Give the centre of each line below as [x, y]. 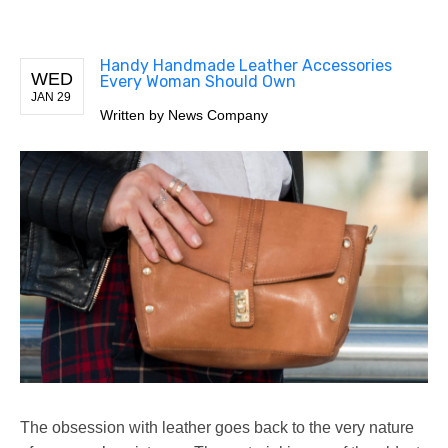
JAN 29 [51, 96]
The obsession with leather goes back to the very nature [217, 427]
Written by [134, 114]
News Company [218, 114]
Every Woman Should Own [198, 81]
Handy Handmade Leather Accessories [246, 65]
